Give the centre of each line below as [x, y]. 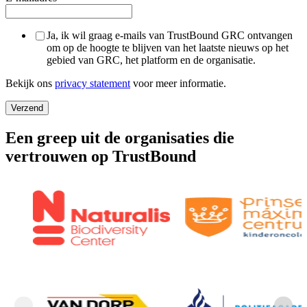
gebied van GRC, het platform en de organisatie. [151, 60]
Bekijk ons [30, 83]
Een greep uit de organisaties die [120, 137]
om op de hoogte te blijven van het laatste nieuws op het [168, 47]
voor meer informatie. [178, 83]
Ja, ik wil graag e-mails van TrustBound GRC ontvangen [170, 35]
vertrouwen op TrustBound [101, 156]
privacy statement [93, 83]
